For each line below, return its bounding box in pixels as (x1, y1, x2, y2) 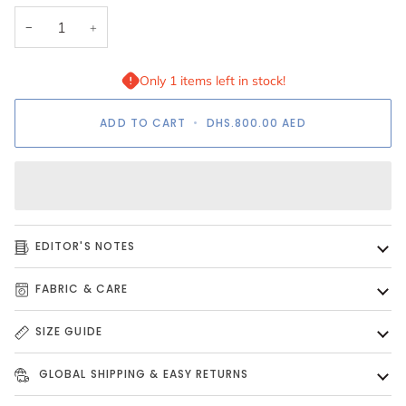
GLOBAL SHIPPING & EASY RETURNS (35, 366, 249, 382)
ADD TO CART (100, 115, 187, 131)
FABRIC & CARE (35, 281, 129, 297)
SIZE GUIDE (35, 324, 102, 340)
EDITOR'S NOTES (35, 238, 136, 255)
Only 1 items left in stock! (139, 72, 285, 90)
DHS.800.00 (206, 115, 279, 131)
